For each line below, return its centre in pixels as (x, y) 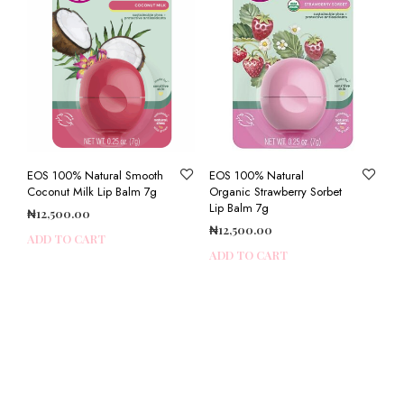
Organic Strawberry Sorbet (275, 192)
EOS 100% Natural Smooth (95, 176)
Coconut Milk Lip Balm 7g (92, 192)
